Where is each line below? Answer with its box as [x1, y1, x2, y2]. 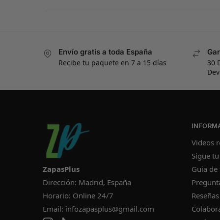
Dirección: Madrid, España [43, 177, 131, 187]
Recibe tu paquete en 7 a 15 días [58, 58, 166, 68]
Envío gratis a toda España [58, 47, 152, 56]
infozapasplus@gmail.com [65, 203, 154, 214]
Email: [43, 203, 65, 214]
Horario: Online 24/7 [43, 190, 113, 200]
